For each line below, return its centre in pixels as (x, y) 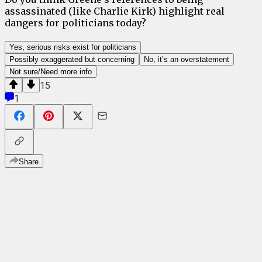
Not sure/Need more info (51, 72)
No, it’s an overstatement (187, 60)
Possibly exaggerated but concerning (72, 60)
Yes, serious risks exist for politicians (73, 47)
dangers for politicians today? (75, 23)
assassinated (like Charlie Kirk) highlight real (115, 11)
